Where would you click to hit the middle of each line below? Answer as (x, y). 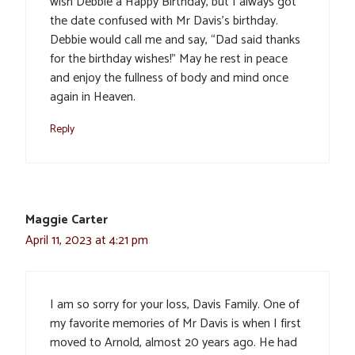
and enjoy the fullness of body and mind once (169, 78)
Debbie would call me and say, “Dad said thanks (175, 40)
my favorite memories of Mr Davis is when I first (176, 324)
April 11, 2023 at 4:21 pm (87, 241)
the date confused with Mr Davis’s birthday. (164, 21)
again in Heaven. (93, 97)
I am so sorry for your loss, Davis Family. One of (175, 305)
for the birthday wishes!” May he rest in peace (169, 59)
